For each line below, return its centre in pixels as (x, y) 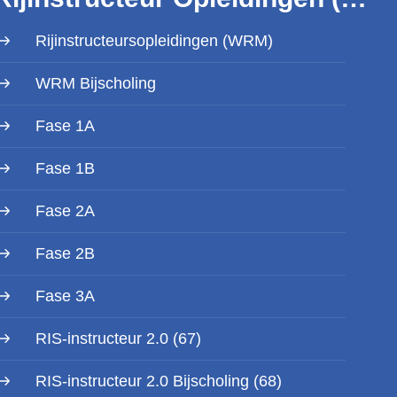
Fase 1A (65, 126)
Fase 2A (65, 211)
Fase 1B (65, 168)
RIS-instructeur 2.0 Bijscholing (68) (159, 381)
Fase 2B (65, 253)
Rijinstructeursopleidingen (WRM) (154, 41)
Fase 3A (65, 296)
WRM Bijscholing (96, 83)
